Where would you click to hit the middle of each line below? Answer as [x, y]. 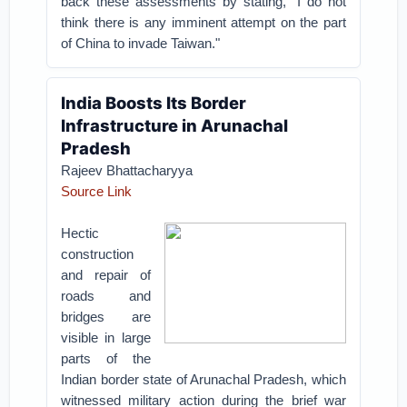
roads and [106, 296]
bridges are [106, 317]
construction [98, 254]
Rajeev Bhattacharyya [127, 170]
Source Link [97, 191]
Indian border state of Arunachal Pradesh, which [203, 379]
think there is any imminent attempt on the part [203, 22]
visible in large [106, 338]
